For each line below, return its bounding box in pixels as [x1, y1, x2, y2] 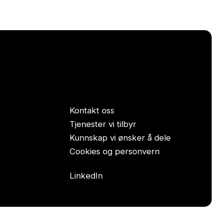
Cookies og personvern [69, 146, 160, 157]
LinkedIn [69, 170, 103, 181]
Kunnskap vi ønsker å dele [69, 133, 171, 143]
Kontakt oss [69, 106, 114, 116]
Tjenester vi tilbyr [69, 119, 136, 129]
